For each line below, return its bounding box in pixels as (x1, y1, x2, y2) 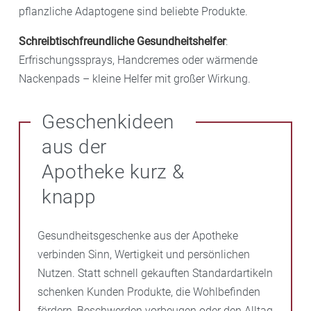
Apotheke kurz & (42, 160, 185, 183)
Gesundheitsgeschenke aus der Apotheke (37, 228, 238, 242)
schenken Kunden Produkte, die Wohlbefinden (37, 285, 260, 299)
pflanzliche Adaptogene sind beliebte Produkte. (19, 4, 248, 18)
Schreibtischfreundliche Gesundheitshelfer (19, 34, 226, 48)
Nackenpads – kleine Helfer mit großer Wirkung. (19, 72, 251, 85)
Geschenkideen (42, 110, 174, 133)
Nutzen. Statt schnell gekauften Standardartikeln (37, 266, 273, 280)
